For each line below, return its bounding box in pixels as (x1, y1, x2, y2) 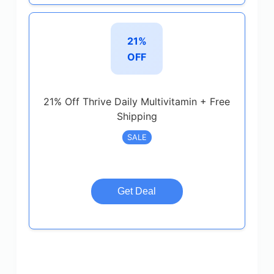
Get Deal (117, 186, 157, 196)
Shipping (116, 110, 157, 122)
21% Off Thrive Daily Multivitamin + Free (43, 95, 231, 108)
